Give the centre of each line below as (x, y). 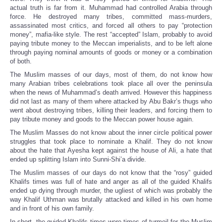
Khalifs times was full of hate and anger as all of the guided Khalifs (111, 182)
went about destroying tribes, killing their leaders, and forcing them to (111, 111)
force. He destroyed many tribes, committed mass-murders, (111, 17)
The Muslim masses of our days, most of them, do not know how (111, 75)
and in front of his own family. (52, 209)
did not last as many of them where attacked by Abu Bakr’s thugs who (111, 102)
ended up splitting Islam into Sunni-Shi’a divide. (78, 160)
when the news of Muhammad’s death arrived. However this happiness (111, 93)
